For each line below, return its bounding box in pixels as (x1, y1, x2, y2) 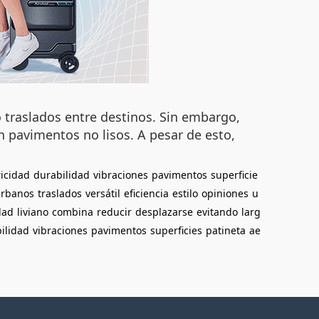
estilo (172, 187, 198, 200)
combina (52, 205, 93, 219)
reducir (97, 205, 132, 219)
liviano (17, 205, 48, 219)
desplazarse (135, 205, 193, 219)
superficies (150, 224, 202, 237)
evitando (197, 205, 238, 219)
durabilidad (33, 168, 90, 182)
